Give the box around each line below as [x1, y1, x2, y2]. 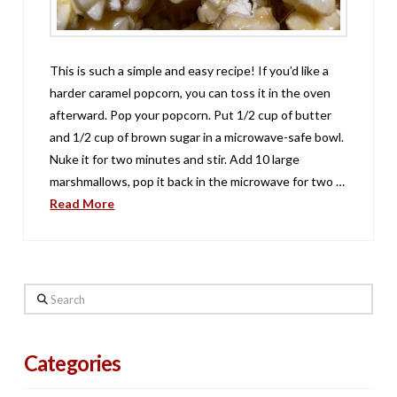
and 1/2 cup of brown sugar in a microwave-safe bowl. [50, 128, 345, 144]
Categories [23, 350, 121, 376]
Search [22, 286, 61, 302]
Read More [50, 195, 115, 211]
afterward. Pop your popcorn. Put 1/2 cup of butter [50, 106, 332, 122]
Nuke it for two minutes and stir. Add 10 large [50, 151, 300, 167]
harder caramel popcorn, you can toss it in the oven [50, 84, 331, 100]
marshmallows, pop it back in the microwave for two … [50, 173, 346, 189]
